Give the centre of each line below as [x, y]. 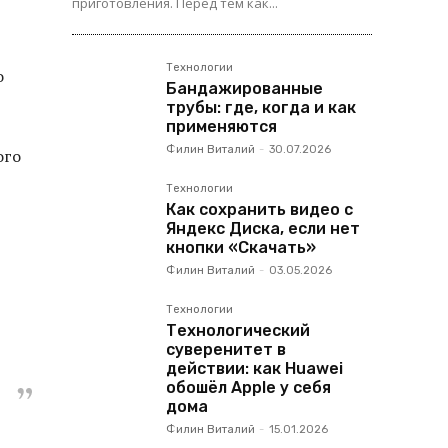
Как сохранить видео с [259, 209]
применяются [221, 126]
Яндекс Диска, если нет [263, 228]
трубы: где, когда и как [261, 107]
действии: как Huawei [254, 368]
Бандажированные [244, 88]
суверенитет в [226, 349]
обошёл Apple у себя [248, 387]
